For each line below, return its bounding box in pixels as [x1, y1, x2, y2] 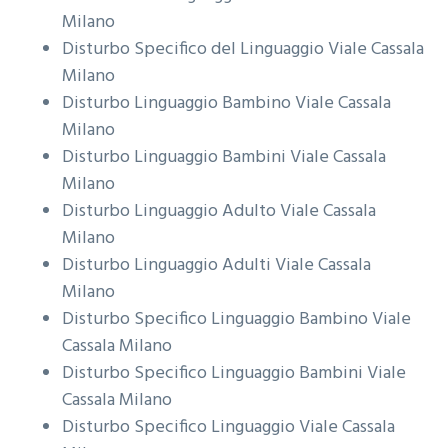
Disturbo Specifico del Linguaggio [62, 35, 329, 65]
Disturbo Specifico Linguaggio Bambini [62, 359, 368, 389]
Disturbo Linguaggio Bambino [62, 89, 296, 119]
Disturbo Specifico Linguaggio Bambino [62, 305, 373, 335]
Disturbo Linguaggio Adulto [62, 197, 281, 227]
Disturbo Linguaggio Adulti [62, 251, 276, 281]
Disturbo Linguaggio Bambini [62, 143, 291, 173]
